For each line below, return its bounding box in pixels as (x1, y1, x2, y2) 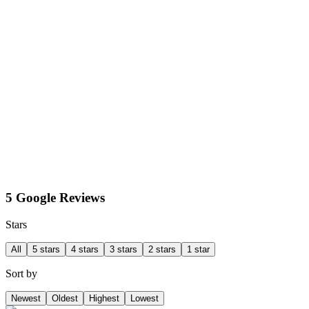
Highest (89, 292, 119, 303)
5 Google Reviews (6, 190, 105, 206)
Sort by (6, 267, 37, 279)
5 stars (32, 243, 60, 255)
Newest (11, 292, 41, 303)
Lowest (130, 292, 159, 303)
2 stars (148, 243, 176, 255)
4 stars (71, 243, 99, 255)
